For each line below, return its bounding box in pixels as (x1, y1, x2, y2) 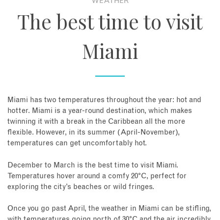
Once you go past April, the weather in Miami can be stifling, (7, 205, 211, 213)
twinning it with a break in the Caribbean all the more (7, 118, 185, 126)
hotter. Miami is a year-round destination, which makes (7, 107, 192, 115)
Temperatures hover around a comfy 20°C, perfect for (7, 172, 187, 180)
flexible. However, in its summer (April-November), (7, 129, 180, 137)
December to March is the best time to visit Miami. (7, 161, 178, 169)
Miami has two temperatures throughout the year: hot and (7, 96, 201, 104)
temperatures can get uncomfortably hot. (7, 139, 147, 147)
